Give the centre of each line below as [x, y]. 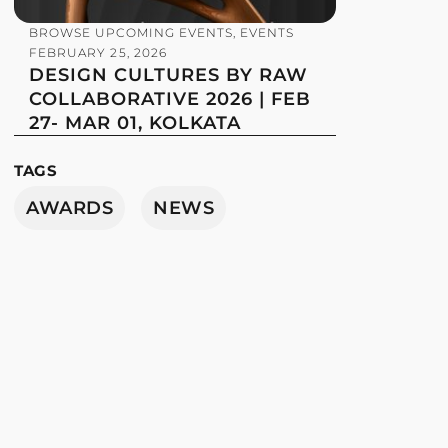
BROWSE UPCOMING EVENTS [131, 33]
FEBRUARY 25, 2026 [98, 53]
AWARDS [70, 208]
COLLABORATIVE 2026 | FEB [170, 99]
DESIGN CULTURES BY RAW [169, 75]
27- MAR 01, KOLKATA [135, 123]
